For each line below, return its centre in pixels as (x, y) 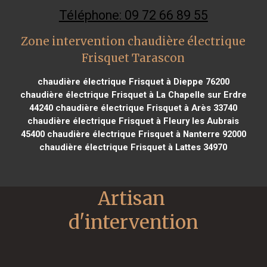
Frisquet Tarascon (133, 58)
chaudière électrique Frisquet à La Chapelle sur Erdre (133, 94)
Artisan (131, 198)
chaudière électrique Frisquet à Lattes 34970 (133, 147)
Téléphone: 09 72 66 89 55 (133, 15)
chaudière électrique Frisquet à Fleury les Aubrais (133, 121)
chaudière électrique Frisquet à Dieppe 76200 (133, 81)
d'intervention (133, 222)
